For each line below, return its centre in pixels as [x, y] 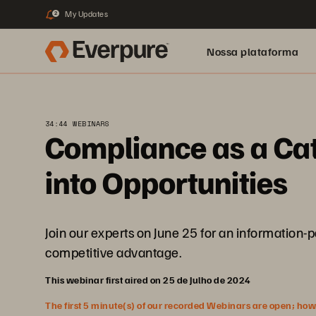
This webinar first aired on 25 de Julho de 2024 [148, 280]
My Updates [86, 14]
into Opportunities [166, 182]
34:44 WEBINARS [77, 124]
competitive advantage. [113, 252]
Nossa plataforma [253, 51]
